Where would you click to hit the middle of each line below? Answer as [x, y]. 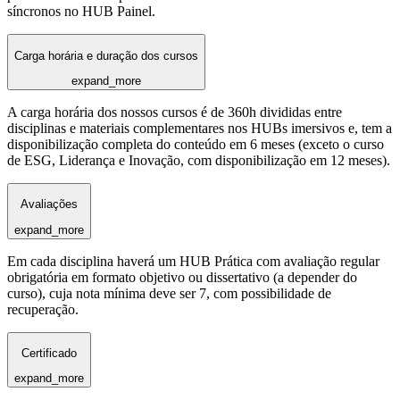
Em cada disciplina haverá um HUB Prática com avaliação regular [193, 261]
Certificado [49, 353]
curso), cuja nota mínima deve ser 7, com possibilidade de [169, 293]
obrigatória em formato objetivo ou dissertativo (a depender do [182, 277]
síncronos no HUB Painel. [81, 12]
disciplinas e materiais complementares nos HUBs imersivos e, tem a [200, 128]
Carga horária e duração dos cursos [106, 55]
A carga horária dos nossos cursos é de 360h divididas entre [175, 112]
